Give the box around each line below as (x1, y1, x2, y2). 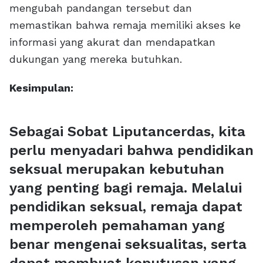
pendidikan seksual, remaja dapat (9, 198, 242, 215)
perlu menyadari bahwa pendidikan (9, 142, 254, 159)
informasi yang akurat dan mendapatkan (9, 36, 215, 48)
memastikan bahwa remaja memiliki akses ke (9, 19, 241, 31)
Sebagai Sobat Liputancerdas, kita (9, 123, 245, 140)
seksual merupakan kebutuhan (9, 161, 224, 177)
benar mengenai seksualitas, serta (9, 236, 247, 252)
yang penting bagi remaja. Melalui (9, 180, 242, 196)
